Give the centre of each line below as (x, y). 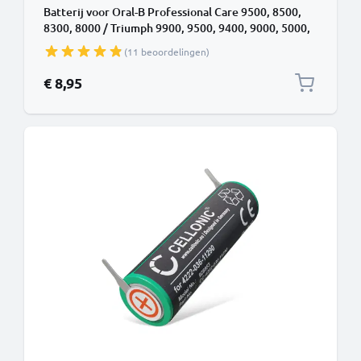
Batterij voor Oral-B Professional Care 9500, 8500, (172, 12)
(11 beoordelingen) (167, 52)
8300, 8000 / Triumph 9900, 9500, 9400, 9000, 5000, (177, 28)
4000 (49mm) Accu (92, 44)
